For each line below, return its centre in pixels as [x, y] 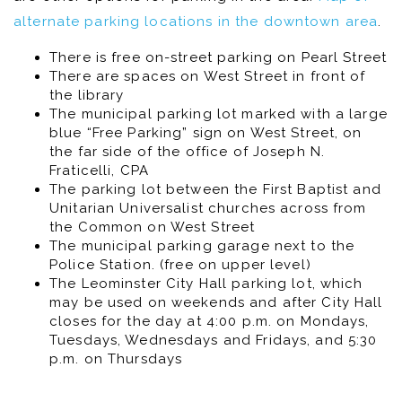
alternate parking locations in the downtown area [196, 21]
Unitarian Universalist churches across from [208, 208]
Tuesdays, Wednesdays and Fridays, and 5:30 [214, 340]
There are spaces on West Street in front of [208, 76]
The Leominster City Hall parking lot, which [206, 283]
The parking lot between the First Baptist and [215, 189]
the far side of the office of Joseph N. [188, 151]
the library [87, 95]
